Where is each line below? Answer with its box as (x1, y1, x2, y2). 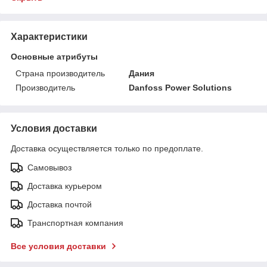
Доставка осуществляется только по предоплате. (11, 143, 203, 153)
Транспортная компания (27, 218, 123, 228)
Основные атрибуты (11, 51, 98, 61)
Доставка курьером (27, 181, 102, 191)
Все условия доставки (11, 241, 106, 251)
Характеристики (11, 31, 88, 42)
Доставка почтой (27, 199, 92, 209)
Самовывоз (27, 162, 72, 172)
